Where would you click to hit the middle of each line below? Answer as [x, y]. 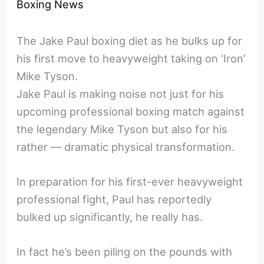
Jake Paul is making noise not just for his [121, 93]
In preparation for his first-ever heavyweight [130, 182]
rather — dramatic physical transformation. [126, 146]
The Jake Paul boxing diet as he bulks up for [130, 40]
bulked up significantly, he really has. [110, 217]
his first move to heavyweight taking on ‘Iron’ [131, 58]
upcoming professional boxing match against [131, 111]
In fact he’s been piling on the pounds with [125, 252]
